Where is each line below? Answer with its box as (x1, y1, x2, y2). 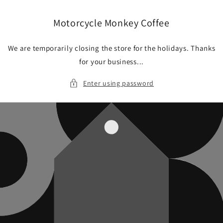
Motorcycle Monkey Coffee (53, 16, 170, 30)
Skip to (14, 1, 39, 11)
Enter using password (83, 78, 154, 88)
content (14, 10, 42, 20)
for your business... (79, 56, 144, 66)
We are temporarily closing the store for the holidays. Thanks (7, 43, 216, 53)
